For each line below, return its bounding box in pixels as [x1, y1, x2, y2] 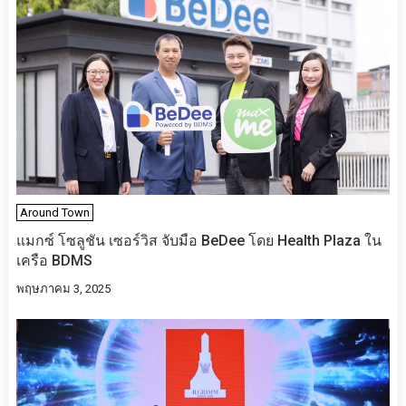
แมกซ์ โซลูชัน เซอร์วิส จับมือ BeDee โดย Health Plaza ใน [15, 231, 382, 249]
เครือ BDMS [15, 251, 92, 269]
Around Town [19, 205, 90, 219]
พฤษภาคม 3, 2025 [15, 281, 111, 295]
